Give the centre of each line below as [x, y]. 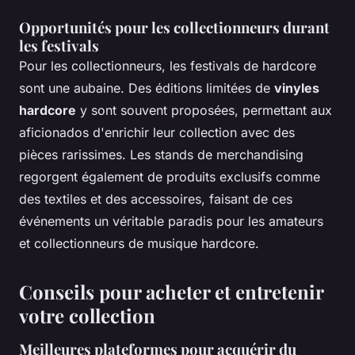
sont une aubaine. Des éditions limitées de [147, 88]
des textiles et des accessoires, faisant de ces [156, 198]
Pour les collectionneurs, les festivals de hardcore [168, 65]
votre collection [87, 315]
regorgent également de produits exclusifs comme [170, 176]
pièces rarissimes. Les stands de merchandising [161, 154]
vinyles [297, 88]
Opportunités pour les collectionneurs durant [174, 27]
